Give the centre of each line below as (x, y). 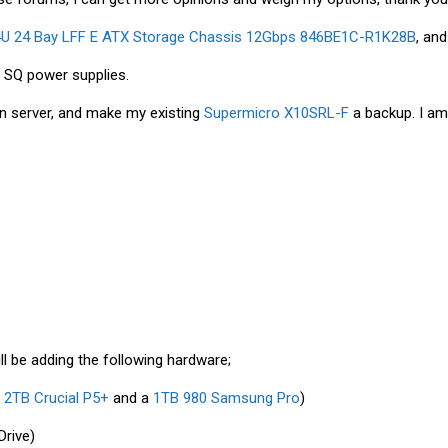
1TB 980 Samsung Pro (226, 398)
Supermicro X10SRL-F (278, 113)
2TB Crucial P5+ (56, 398)
